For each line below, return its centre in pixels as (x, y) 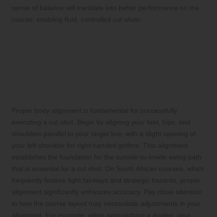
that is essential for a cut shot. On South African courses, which (108, 168)
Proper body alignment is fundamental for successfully (94, 110)
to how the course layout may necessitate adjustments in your (106, 203)
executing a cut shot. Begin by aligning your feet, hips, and (101, 122)
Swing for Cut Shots (79, 57)
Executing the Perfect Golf (100, 41)
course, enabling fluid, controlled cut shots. (77, 19)
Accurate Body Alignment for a (88, 79)
